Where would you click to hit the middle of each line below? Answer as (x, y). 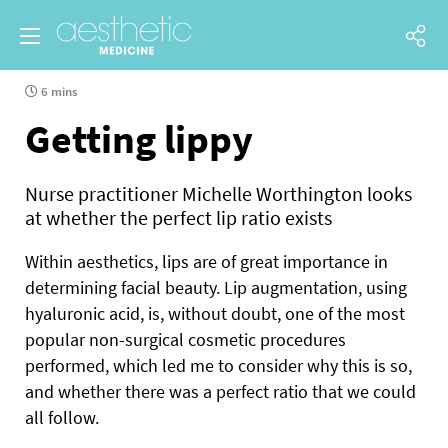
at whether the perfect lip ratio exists (178, 217)
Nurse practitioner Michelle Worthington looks (218, 193)
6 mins (58, 91)
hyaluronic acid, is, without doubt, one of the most (215, 313)
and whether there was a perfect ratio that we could (220, 391)
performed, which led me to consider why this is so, (218, 365)
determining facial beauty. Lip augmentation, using (216, 287)
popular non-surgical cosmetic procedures (185, 339)
